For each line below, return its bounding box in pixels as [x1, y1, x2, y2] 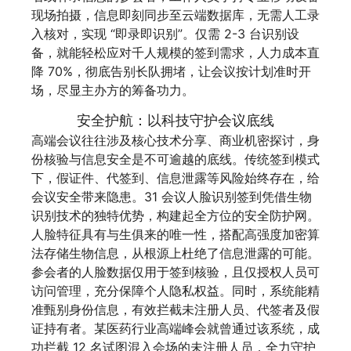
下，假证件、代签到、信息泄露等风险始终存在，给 [31, 170, 320, 186]
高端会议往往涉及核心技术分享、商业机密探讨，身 [31, 132, 320, 149]
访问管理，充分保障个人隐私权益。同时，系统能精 [31, 283, 320, 299]
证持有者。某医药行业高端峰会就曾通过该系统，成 [31, 320, 320, 337]
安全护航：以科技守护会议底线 [77, 112, 274, 129]
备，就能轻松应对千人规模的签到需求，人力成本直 [31, 44, 320, 60]
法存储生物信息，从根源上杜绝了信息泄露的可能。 [31, 245, 320, 262]
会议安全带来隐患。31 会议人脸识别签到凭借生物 [31, 189, 312, 205]
